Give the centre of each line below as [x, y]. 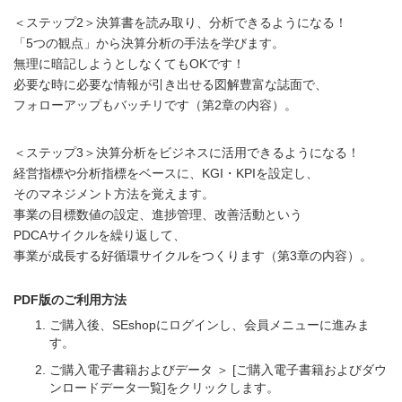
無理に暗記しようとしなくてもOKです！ [129, 63]
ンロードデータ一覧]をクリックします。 [164, 387]
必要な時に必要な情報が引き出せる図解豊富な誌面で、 [170, 84]
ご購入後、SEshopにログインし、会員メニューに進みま [210, 324]
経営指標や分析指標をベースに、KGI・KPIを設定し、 [166, 173]
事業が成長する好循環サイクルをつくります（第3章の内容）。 [193, 255]
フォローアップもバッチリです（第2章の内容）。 [155, 105]
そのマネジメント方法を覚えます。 [114, 193]
